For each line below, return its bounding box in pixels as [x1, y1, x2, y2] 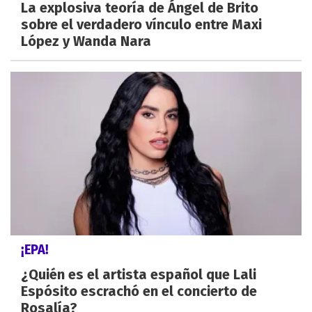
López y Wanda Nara [21, 33, 151, 50]
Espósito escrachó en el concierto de [21, 283, 257, 300]
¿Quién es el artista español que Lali [21, 266, 256, 283]
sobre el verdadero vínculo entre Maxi [21, 16, 262, 33]
